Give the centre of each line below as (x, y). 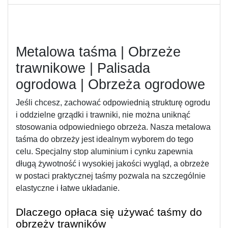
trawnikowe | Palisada (83, 68)
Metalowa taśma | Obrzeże (98, 52)
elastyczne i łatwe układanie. (69, 188)
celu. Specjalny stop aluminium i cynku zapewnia (104, 151)
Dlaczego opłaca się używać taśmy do (109, 212)
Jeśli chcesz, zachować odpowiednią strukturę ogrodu (113, 102)
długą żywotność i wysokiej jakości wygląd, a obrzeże (112, 163)
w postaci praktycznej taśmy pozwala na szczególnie (111, 176)
